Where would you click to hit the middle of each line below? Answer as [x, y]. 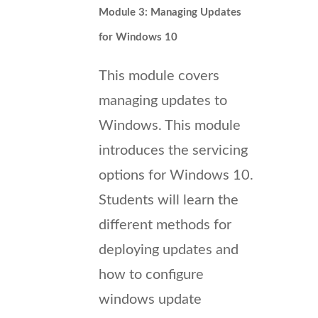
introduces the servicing [173, 150]
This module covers [159, 76]
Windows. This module [170, 125]
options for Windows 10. [176, 175]
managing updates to [163, 100]
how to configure [151, 274]
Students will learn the [169, 200]
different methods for [165, 225]
